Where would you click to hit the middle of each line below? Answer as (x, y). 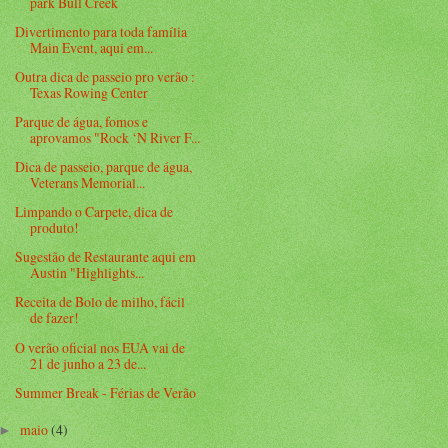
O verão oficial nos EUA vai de (100, 347)
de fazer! (55, 318)
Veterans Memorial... (88, 183)
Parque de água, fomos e (82, 122)
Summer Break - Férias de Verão (106, 392)
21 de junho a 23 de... (88, 363)
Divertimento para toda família (101, 31)
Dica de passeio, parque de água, (104, 167)
